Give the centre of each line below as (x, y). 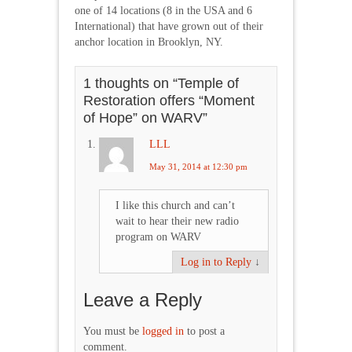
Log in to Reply (216, 262)
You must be (113, 331)
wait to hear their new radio (177, 221)
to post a (204, 331)
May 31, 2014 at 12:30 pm (198, 167)
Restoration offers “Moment (169, 101)
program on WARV (158, 237)
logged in (163, 331)
